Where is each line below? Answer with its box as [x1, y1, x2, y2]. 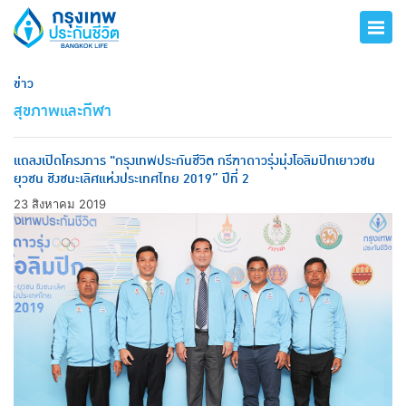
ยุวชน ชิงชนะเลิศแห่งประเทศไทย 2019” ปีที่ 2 [14, 169, 249, 191]
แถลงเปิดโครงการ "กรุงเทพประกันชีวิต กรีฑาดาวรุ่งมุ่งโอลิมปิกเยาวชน [14, 150, 375, 173]
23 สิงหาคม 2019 [14, 197, 106, 212]
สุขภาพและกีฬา [14, 98, 111, 125]
